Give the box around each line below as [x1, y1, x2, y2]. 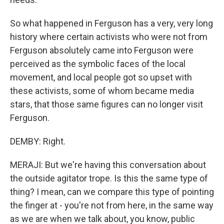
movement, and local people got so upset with [10, 72, 192, 82]
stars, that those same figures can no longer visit [10, 99, 203, 109]
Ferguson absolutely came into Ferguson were [10, 45, 193, 55]
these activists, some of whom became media [10, 85, 194, 96]
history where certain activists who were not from [10, 31, 207, 42]
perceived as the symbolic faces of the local [10, 58, 185, 69]
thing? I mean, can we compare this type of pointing [10, 186, 214, 197]
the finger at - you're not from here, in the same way [10, 200, 213, 210]
